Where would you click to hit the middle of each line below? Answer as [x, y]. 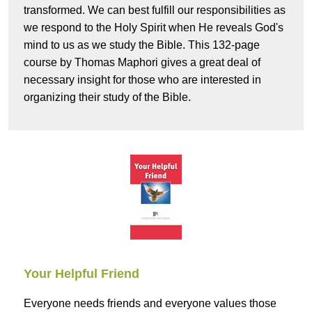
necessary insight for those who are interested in [142, 80]
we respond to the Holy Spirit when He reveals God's [154, 28]
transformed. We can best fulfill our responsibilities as [155, 10]
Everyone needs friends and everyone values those [150, 304]
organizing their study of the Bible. [107, 97]
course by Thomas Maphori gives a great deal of [142, 63]
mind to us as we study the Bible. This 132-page [142, 45]
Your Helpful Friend [81, 274]
